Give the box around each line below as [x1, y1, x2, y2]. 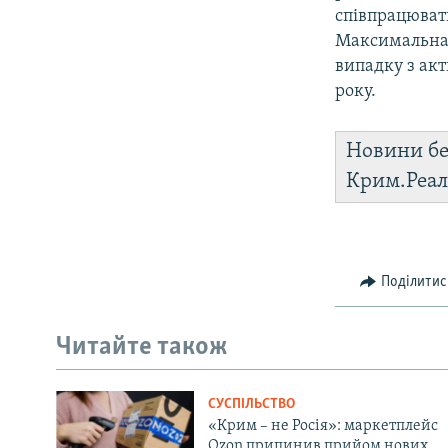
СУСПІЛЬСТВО [207, 396, 295, 412]
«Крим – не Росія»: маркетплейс [207, 417, 438, 434]
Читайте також [56, 334, 228, 362]
